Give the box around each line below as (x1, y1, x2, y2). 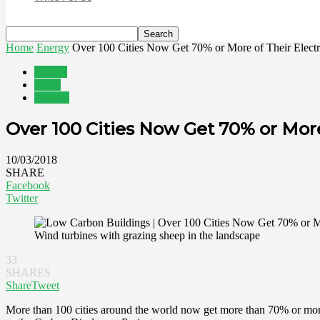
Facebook (6, 179, 50, 191)
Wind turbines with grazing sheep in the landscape (34, 229, 260, 241)
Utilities (34, 91, 69, 104)
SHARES (6, 266, 51, 279)
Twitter (6, 191, 38, 204)
